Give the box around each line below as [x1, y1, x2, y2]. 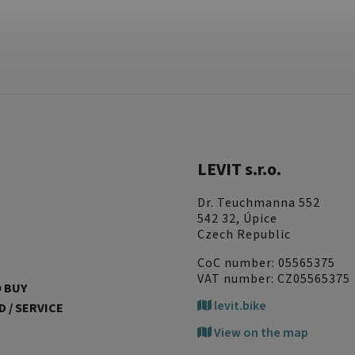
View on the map [212, 324, 309, 342]
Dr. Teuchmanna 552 [197, 194, 321, 212]
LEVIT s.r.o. [197, 157, 282, 183]
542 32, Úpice [197, 210, 278, 228]
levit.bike [212, 297, 267, 315]
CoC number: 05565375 [197, 254, 336, 273]
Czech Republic [197, 226, 292, 244]
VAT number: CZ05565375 [197, 270, 351, 288]
